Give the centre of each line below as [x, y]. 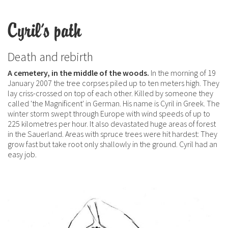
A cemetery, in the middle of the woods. [78, 73]
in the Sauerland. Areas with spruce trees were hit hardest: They [112, 134]
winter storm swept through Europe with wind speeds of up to [109, 113]
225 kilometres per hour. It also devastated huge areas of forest [112, 124]
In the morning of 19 [182, 73]
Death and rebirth [50, 57]
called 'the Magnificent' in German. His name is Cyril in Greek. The [114, 103]
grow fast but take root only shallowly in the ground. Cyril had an [112, 144]
